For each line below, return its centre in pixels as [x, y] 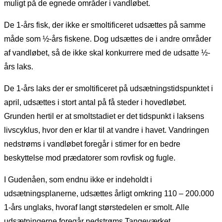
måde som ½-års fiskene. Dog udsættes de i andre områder [108, 39]
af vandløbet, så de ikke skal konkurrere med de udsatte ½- [107, 53]
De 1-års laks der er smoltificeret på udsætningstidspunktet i [109, 89]
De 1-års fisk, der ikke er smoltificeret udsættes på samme [105, 25]
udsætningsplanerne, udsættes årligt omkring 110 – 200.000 [109, 194]
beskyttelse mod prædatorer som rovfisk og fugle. [90, 158]
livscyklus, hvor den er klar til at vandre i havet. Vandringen [107, 130]
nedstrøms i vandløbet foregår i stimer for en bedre [92, 144]
